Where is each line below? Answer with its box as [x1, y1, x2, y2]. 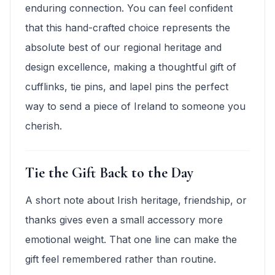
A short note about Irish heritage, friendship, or [25, 194, 247, 207]
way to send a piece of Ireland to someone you [25, 100, 246, 113]
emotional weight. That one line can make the [25, 233, 237, 246]
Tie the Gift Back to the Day [25, 164, 193, 182]
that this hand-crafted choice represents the [25, 21, 230, 34]
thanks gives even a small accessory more [25, 214, 223, 227]
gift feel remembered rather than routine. [25, 253, 216, 266]
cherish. [25, 120, 62, 133]
